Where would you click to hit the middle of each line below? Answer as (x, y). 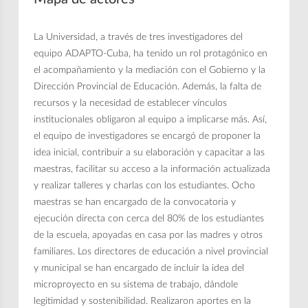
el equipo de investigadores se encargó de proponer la (147, 136)
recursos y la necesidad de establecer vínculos (131, 103)
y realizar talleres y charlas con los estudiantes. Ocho (145, 185)
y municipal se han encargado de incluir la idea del (139, 268)
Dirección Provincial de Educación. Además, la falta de (148, 86)
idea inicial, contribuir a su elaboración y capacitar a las (150, 152)
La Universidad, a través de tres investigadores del (139, 37)
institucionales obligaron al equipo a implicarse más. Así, (151, 119)
